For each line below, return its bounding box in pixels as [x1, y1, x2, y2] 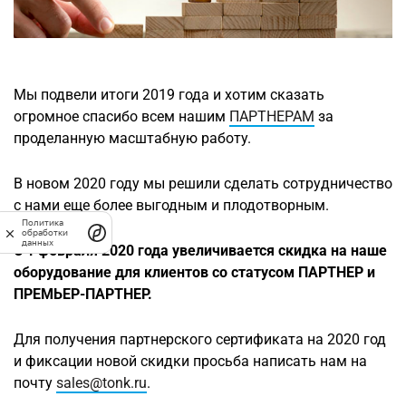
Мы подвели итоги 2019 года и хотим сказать [14, 85, 324, 103]
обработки [22, 227, 68, 237]
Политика [22, 217, 63, 227]
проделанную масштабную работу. [14, 129, 251, 147]
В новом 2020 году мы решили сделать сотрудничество [14, 174, 392, 192]
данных [22, 237, 53, 247]
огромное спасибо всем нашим [14, 107, 229, 125]
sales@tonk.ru [56, 373, 147, 391]
